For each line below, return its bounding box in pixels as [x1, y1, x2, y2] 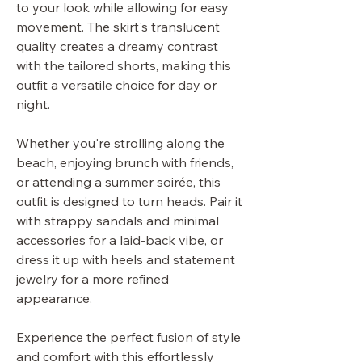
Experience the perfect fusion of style [16, 329, 241, 346]
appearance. [16, 290, 92, 307]
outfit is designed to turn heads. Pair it [16, 193, 242, 210]
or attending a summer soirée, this [16, 174, 221, 191]
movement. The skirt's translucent [16, 19, 220, 36]
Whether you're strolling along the [16, 135, 225, 152]
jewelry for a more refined [16, 271, 169, 288]
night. [16, 96, 50, 113]
